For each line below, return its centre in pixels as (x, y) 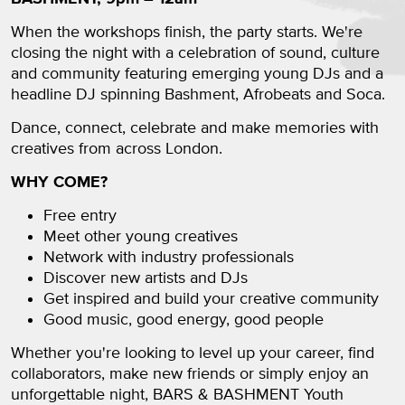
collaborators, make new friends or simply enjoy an (190, 375)
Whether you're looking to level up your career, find (193, 354)
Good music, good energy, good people (184, 320)
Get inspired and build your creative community (211, 300)
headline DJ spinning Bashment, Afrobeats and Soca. (198, 95)
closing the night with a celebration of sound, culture (195, 54)
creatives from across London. (117, 150)
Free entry (80, 217)
